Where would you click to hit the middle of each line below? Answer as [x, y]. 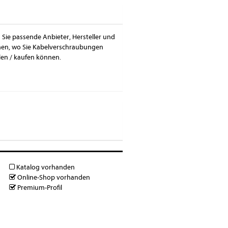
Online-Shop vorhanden [53, 177]
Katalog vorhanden [45, 167]
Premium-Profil [39, 187]
